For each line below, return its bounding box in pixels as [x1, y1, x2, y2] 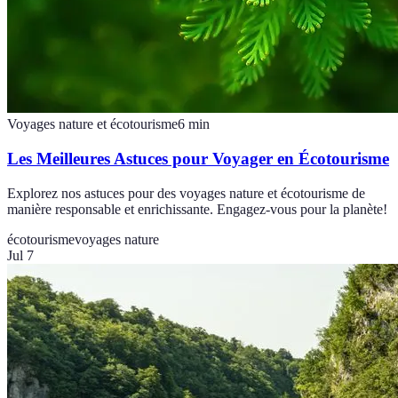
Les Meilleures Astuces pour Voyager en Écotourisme [7, 149, 389, 168]
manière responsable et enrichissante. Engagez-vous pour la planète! [7, 201, 387, 217]
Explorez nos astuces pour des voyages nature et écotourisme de [7, 185, 365, 201]
